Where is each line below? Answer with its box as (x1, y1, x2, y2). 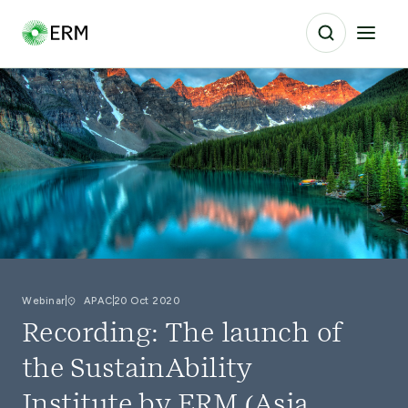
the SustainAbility (22, 357, 251, 382)
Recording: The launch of (22, 321, 342, 347)
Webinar (22, 294, 66, 307)
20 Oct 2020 (113, 294, 179, 307)
